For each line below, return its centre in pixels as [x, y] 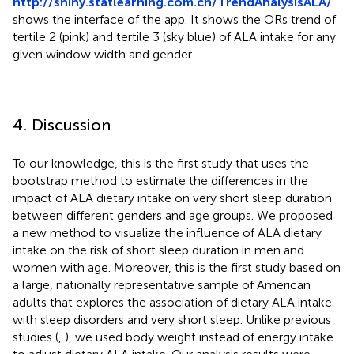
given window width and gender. [103, 54]
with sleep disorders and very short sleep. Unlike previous [172, 319]
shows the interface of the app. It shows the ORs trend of [174, 19]
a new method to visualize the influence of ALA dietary [167, 232]
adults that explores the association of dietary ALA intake [172, 302]
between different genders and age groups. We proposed [173, 215]
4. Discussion [62, 124]
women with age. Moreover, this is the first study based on [177, 267]
